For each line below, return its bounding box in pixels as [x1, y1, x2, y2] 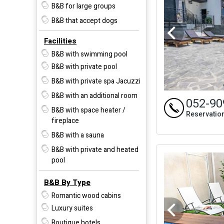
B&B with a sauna [51, 129, 104, 140]
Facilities [44, 35, 76, 46]
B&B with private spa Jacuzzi [51, 75, 140, 86]
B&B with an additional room [51, 90, 137, 101]
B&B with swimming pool [51, 48, 127, 59]
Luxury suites [51, 202, 93, 213]
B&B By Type [44, 176, 90, 188]
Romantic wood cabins [51, 190, 121, 201]
